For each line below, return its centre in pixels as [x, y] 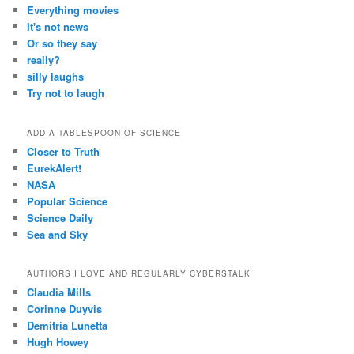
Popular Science [68, 201]
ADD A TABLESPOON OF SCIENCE [104, 132]
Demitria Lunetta [68, 326]
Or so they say [62, 43]
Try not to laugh [66, 93]
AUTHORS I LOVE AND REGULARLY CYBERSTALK [139, 274]
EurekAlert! [55, 168]
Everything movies [73, 10]
